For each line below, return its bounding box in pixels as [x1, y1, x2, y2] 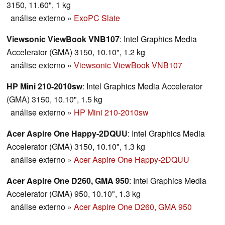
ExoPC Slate [74, 12, 120, 24]
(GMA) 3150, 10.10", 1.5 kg [7, 93, 102, 105]
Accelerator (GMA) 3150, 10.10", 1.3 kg [7, 141, 145, 153]
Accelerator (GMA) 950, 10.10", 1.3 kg [7, 188, 141, 200]
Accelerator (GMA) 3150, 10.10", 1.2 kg [7, 46, 145, 58]
